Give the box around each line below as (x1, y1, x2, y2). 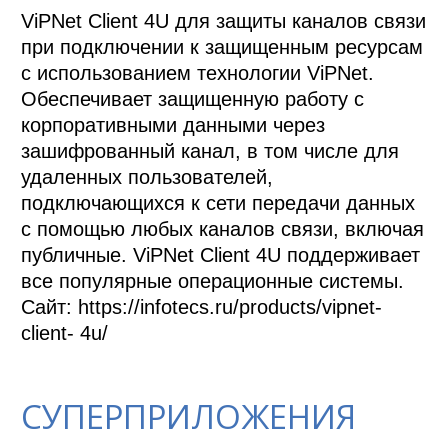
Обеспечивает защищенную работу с (21, 87, 365, 110)
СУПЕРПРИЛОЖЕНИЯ (21, 393, 357, 439)
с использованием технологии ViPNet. (21, 61, 375, 84)
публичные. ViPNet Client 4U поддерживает (21, 243, 421, 266)
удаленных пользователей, (21, 165, 274, 188)
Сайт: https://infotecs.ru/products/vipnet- (21, 295, 383, 318)
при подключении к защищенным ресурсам (21, 35, 424, 58)
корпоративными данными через (21, 113, 326, 136)
